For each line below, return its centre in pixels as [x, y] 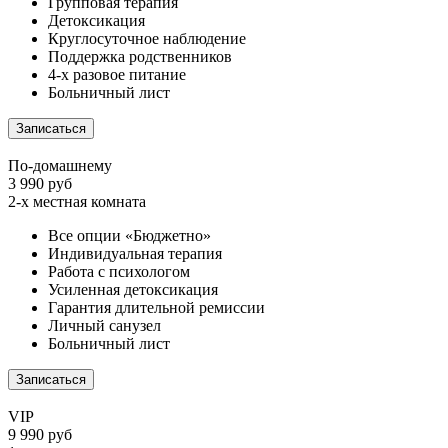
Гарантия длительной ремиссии [156, 308]
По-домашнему [60, 166]
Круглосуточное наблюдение [147, 39]
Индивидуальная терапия [135, 254]
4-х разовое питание [117, 75]
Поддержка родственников [140, 57]
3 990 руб [40, 184]
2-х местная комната [77, 202]
